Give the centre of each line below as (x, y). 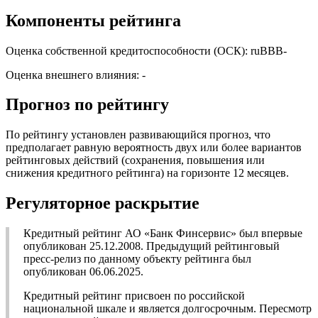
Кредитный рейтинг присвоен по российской (134, 296)
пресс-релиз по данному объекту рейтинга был (137, 259)
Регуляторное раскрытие (103, 203)
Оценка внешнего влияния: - (76, 75)
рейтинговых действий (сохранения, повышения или (135, 160)
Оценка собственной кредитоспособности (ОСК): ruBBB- (146, 50)
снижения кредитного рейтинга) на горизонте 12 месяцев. (147, 173)
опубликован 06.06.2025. (83, 272)
